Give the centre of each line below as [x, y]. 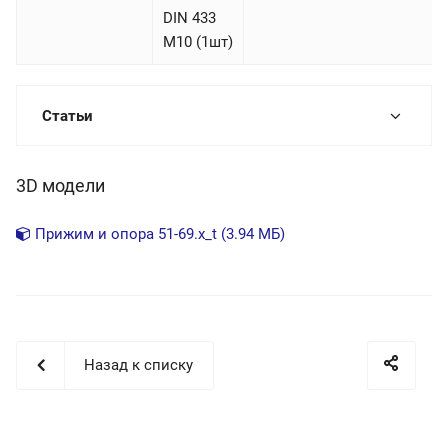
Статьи [67, 116]
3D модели [60, 186]
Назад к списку [138, 365]
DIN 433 [189, 18]
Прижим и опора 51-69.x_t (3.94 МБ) [158, 234]
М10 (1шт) [198, 42]
